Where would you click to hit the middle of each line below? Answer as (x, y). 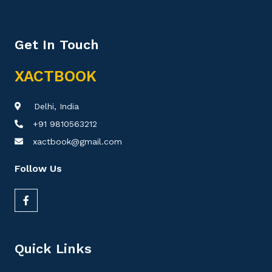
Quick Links (53, 249)
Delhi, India (55, 106)
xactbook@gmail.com (77, 141)
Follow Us (38, 168)
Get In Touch (57, 45)
